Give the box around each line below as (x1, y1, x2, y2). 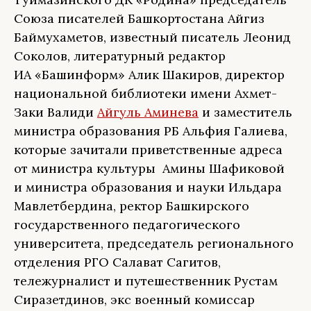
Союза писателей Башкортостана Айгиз (14, 10, 264, 26)
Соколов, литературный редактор (14, 48, 226, 64)
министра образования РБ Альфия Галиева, (14, 123, 287, 139)
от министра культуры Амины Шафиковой (14, 160, 285, 176)
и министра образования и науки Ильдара (14, 179, 282, 195)
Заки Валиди (14, 104, 97, 120)
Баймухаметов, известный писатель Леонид (14, 29, 291, 45)
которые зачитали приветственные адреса (14, 142, 283, 158)
